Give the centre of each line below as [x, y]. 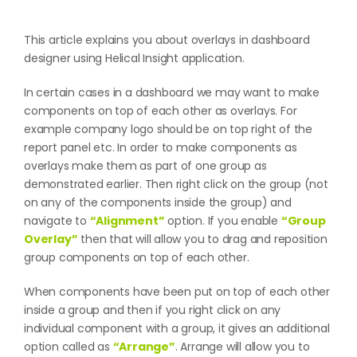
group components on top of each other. [137, 257]
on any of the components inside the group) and [158, 202]
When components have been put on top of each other [177, 292]
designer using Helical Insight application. [134, 58]
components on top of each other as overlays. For [161, 111]
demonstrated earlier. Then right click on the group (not [176, 184]
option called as [69, 347]
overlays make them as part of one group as [145, 166]
